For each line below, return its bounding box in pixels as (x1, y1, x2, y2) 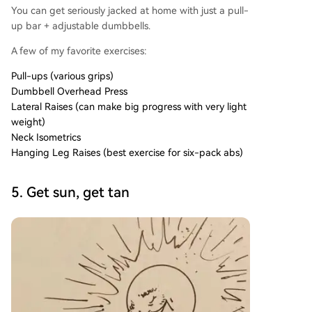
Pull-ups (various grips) (11, 70, 114, 81)
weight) (11, 116, 45, 127)
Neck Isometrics (11, 131, 81, 143)
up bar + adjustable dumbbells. (11, 19, 150, 31)
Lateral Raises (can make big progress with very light (11, 100, 247, 112)
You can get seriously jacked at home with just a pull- (11, 4, 249, 16)
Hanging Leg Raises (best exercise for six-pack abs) (11, 146, 243, 158)
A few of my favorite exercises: (11, 45, 147, 56)
